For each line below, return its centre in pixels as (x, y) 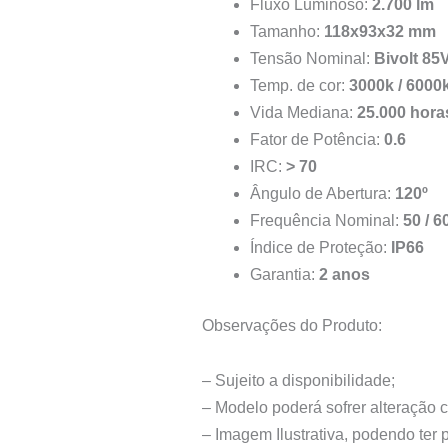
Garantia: (284, 275)
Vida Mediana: (303, 113)
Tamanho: (287, 32)
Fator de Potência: (317, 140)
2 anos (344, 275)
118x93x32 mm (380, 32)
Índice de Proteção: (320, 248)
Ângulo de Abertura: (322, 194)
